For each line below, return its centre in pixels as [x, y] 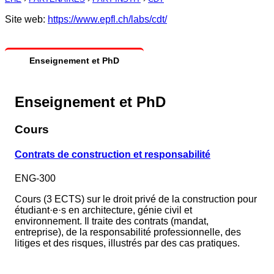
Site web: [26, 20]
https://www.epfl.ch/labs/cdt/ [107, 20]
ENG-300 [35, 179]
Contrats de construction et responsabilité [113, 155]
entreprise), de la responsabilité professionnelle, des [128, 232]
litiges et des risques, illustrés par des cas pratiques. [127, 243]
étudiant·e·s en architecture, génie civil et [103, 210]
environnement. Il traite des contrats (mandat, [112, 221]
